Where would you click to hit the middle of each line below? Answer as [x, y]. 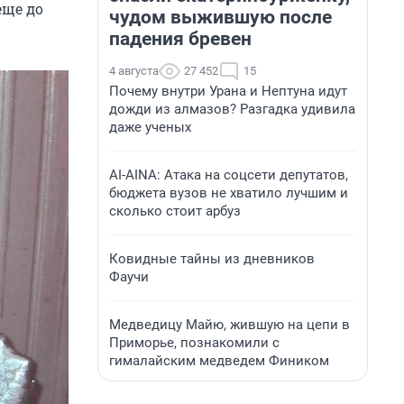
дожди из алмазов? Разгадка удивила [232, 109]
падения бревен [180, 39]
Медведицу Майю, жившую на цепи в [230, 325]
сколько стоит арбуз [175, 211]
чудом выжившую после [220, 17]
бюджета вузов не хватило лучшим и [229, 193]
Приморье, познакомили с [194, 343]
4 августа [134, 71]
